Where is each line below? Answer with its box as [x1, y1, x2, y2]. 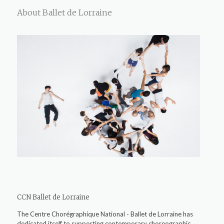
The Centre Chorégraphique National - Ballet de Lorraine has [16, 210, 193, 218]
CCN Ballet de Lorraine [16, 193, 89, 202]
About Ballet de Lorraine [16, 7, 112, 18]
